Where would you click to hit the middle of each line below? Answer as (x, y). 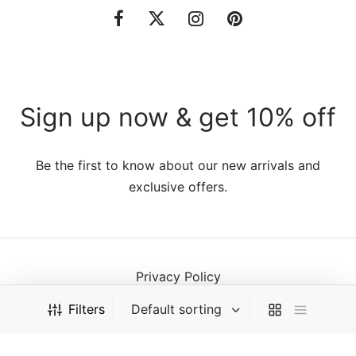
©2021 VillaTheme (178, 341)
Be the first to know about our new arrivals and (178, 165)
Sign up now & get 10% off (178, 117)
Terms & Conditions (178, 306)
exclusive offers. (178, 186)
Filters (86, 310)
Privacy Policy (178, 276)
